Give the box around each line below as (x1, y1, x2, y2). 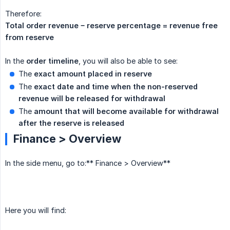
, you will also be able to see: (79, 56, 178, 66)
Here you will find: (5, 206, 66, 215)
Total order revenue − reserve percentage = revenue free (5, 21, 218, 30)
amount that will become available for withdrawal (34, 107, 219, 116)
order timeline (26, 56, 79, 66)
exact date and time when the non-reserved (34, 82, 198, 91)
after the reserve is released (18, 119, 124, 128)
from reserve (5, 33, 54, 42)
